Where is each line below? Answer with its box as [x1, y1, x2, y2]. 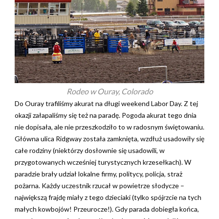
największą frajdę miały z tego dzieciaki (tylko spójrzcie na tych [15, 193, 201, 201]
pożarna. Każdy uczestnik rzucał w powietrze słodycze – [15, 181, 184, 190]
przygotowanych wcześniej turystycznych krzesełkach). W [15, 157, 191, 166]
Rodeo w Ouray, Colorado [66, 86, 153, 96]
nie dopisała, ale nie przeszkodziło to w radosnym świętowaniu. [15, 122, 204, 131]
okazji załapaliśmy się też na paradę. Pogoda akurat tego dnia [15, 110, 197, 119]
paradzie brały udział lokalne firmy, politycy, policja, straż [15, 169, 182, 178]
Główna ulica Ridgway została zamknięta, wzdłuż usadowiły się [15, 134, 204, 143]
